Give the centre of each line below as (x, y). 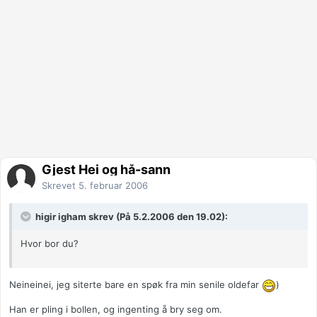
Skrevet (60, 186)
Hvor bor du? (50, 244)
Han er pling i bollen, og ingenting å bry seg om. (116, 309)
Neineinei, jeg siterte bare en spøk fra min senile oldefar (136, 285)
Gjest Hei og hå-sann (106, 170)
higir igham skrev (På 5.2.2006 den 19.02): (131, 217)
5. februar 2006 (113, 186)
